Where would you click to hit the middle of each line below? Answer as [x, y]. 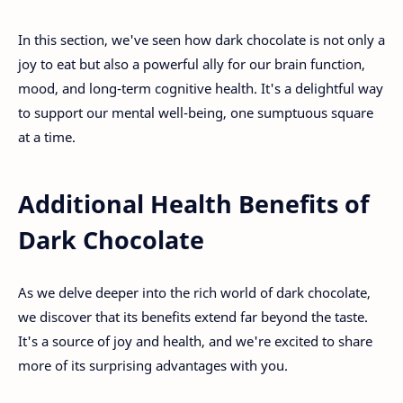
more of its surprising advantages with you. [153, 366]
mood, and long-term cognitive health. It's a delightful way [201, 89]
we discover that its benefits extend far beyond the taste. [193, 317]
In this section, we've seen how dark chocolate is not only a [201, 40]
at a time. [47, 137]
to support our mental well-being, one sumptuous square [196, 113]
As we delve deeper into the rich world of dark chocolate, [194, 293]
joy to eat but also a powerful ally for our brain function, [192, 64]
